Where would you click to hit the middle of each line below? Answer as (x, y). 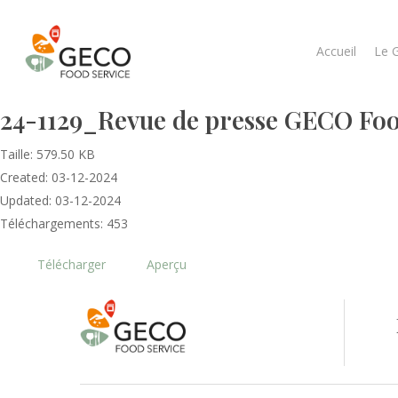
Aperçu (167, 264)
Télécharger (72, 264)
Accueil (336, 51)
